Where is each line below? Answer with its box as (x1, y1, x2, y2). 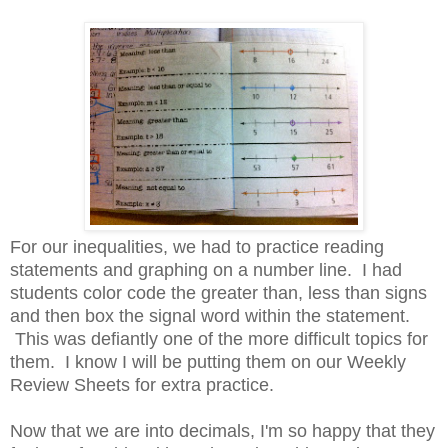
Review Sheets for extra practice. (10, 374, 274, 395)
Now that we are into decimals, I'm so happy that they (10, 420, 435, 441)
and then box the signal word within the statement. (10, 305, 410, 326)
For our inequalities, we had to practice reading (10, 236, 384, 257)
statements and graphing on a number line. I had (10, 259, 402, 280)
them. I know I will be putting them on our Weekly (10, 351, 406, 372)
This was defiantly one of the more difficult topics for (10, 328, 428, 349)
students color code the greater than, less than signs (10, 282, 427, 303)
